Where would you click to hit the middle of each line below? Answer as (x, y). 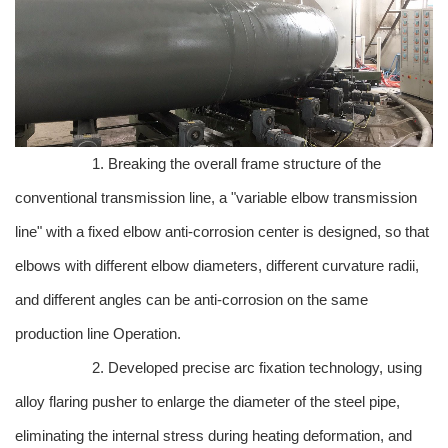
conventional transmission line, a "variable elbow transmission (216, 198)
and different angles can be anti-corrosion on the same (191, 300)
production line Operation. (98, 334)
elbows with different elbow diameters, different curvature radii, (217, 266)
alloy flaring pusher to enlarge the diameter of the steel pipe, (207, 402)
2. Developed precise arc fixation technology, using (257, 368)
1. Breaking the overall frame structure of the (236, 164)
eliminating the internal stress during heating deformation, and (213, 436)
